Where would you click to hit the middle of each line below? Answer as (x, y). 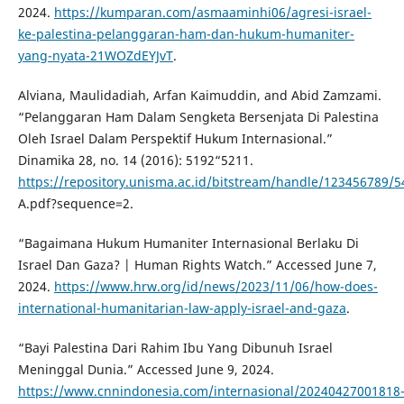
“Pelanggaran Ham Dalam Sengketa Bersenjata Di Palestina (198, 117)
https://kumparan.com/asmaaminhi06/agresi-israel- (212, 13)
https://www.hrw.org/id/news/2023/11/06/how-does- (216, 287)
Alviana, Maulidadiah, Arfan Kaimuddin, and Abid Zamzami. (199, 96)
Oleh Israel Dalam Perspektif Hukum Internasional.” (175, 139)
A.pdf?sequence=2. (75, 204)
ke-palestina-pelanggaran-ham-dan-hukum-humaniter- (186, 34)
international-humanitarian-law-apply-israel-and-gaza (182, 308)
